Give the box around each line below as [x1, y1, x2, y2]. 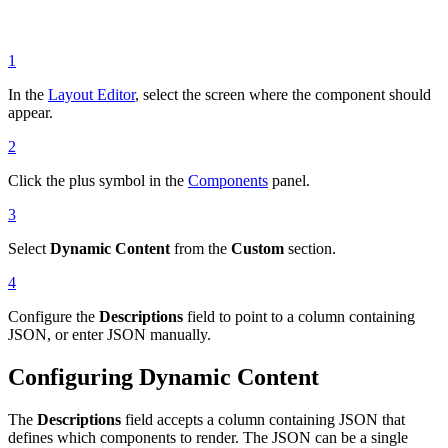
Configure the [8, 307, 99, 325]
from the [170, 239, 231, 257]
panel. [268, 171, 310, 189]
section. [284, 239, 336, 257]
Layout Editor [48, 85, 135, 103]
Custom [231, 239, 284, 257]
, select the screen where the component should [135, 85, 431, 103]
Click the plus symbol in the [8, 171, 188, 189]
